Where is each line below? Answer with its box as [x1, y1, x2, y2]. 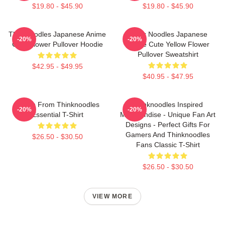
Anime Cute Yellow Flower [126, 40, 209, 48]
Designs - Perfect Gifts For [126, 120, 210, 129]
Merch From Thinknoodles [15, 100, 99, 108]
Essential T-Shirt [31, 110, 83, 119]
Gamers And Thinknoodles [126, 130, 210, 139]
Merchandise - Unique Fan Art [120, 110, 215, 119]
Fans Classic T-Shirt [136, 140, 200, 149]
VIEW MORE [92, 192, 133, 200]
